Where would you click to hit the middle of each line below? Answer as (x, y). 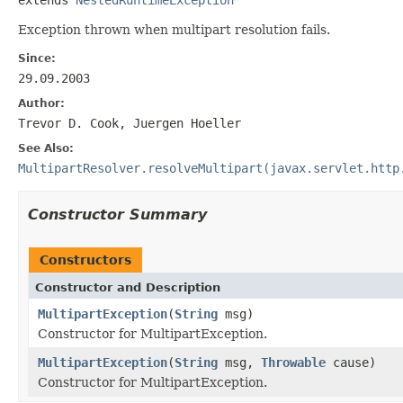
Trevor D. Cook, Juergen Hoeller (130, 123)
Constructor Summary (117, 214)
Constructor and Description (128, 287)
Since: (37, 58)
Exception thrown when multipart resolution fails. (174, 29)
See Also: (46, 148)
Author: (41, 103)
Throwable (293, 362)
